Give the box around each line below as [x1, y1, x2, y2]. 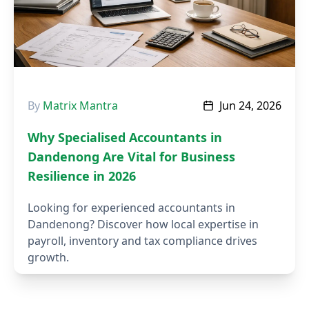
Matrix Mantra [43, 98, 118, 114]
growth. [28, 250, 69, 266]
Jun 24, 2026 [219, 98, 281, 114]
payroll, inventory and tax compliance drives [28, 233, 257, 249]
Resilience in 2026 [28, 168, 136, 185]
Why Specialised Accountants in [28, 129, 222, 146]
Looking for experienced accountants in [28, 200, 235, 216]
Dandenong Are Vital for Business [28, 148, 235, 166]
